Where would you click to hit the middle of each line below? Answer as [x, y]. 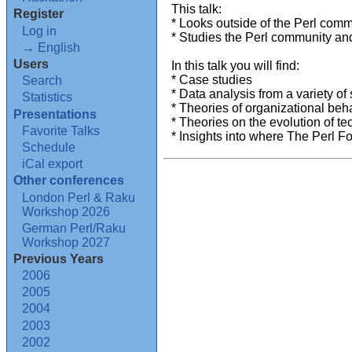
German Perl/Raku [74, 228]
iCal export [53, 164]
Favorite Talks [61, 130]
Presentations [55, 114]
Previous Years [59, 258]
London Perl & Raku [79, 197]
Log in [40, 31]
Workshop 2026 [66, 211]
